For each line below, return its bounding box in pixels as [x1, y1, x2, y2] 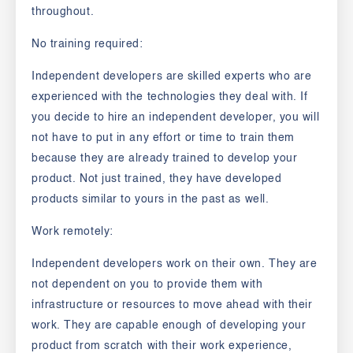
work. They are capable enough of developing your [32, 320, 307, 332]
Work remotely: [32, 226, 113, 238]
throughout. [32, 6, 95, 18]
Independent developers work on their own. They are [32, 258, 318, 270]
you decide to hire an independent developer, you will [32, 112, 320, 124]
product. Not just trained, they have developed [32, 173, 282, 185]
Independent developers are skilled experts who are [32, 71, 312, 83]
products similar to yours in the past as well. [32, 194, 269, 206]
